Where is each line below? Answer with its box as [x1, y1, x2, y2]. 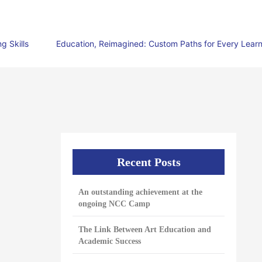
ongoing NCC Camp [78, 199, 150, 208]
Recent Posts [116, 155, 181, 168]
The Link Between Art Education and [78, 225, 211, 235]
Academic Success [78, 237, 141, 246]
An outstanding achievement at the [78, 187, 202, 196]
